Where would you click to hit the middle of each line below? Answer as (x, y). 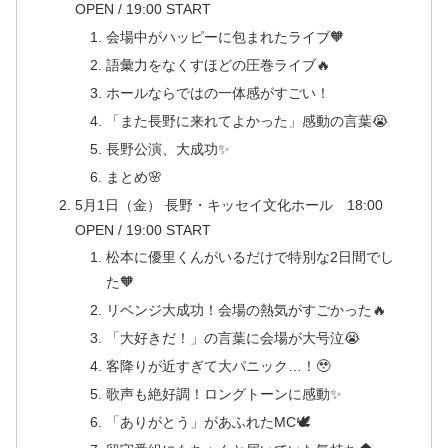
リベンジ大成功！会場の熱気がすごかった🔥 (246, 310)
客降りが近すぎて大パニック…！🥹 (218, 366)
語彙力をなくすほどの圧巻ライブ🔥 (218, 65)
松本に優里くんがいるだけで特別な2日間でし (250, 257)
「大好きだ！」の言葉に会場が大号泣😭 (233, 338)
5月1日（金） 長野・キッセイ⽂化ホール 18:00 (228, 204)
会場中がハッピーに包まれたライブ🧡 (225, 37)
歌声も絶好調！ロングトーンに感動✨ (224, 393)
